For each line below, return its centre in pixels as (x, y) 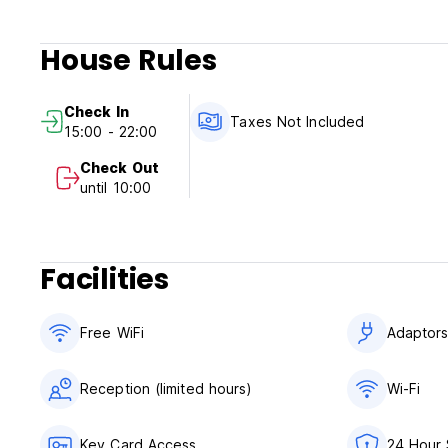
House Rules (128, 61)
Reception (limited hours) (166, 389)
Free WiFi (112, 333)
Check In (96, 112)
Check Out (119, 168)
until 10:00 (116, 188)
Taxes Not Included (297, 122)
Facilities (104, 280)
